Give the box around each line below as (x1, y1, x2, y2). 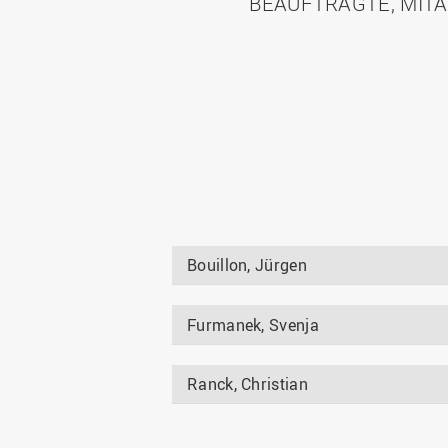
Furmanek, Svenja (187, 313, 319, 336)
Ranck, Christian (187, 372, 308, 395)
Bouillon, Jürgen (187, 254, 307, 277)
